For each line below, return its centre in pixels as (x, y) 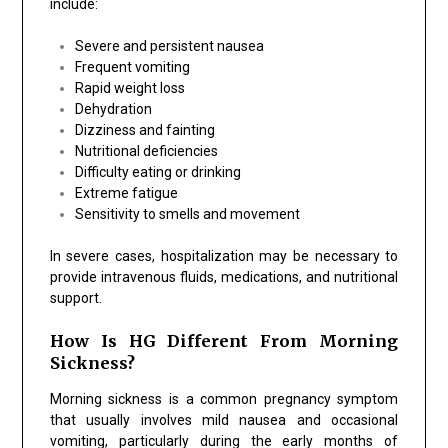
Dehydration (113, 108)
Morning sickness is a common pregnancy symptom (224, 398)
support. (75, 297)
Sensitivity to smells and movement (187, 213)
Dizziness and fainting (144, 129)
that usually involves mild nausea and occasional (224, 419)
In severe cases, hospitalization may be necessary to (224, 255)
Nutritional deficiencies (146, 150)
